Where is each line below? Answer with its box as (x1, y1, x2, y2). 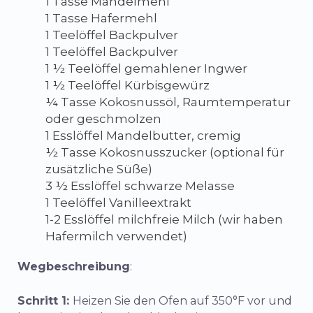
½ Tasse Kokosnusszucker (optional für (45, 145, 284, 159)
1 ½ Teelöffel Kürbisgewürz (45, 78, 210, 92)
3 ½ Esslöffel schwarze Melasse (45, 178, 235, 193)
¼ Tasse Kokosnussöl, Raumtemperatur (45, 94, 291, 109)
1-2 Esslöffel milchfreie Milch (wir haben (45, 212, 283, 226)
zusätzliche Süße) (45, 161, 152, 176)
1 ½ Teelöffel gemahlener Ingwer (45, 61, 247, 75)
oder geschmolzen (45, 111, 161, 126)
